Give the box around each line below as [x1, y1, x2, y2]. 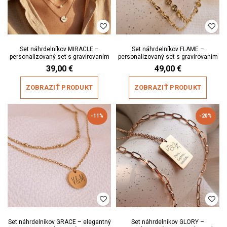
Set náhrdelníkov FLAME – [131, 45, 204, 53]
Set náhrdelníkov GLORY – [131, 218, 204, 225]
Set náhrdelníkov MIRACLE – [20, 45, 99, 53]
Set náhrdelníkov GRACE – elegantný [8, 218, 111, 225]
